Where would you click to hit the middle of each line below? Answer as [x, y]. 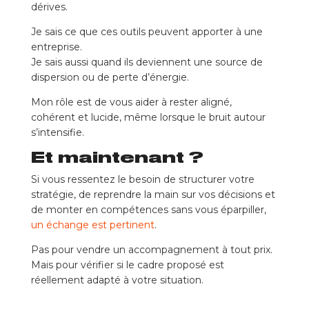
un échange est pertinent [92, 225]
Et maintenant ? [117, 158]
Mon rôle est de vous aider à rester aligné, [131, 102]
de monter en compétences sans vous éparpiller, [148, 210]
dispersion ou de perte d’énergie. [110, 78]
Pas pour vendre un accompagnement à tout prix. [151, 250]
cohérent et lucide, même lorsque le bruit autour [148, 118]
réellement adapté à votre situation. [117, 280]
